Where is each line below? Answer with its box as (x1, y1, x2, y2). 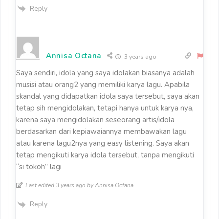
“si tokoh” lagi (16, 162, 62, 172)
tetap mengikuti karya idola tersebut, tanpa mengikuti (16, 150, 194, 160)
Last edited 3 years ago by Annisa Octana (25, 181, 133, 190)
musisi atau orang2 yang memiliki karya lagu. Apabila (16, 80, 190, 90)
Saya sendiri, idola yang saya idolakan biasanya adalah (16, 68, 195, 78)
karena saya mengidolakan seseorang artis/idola (16, 115, 175, 125)
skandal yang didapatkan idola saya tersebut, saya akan (16, 91, 199, 102)
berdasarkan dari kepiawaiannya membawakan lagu (16, 127, 187, 137)
